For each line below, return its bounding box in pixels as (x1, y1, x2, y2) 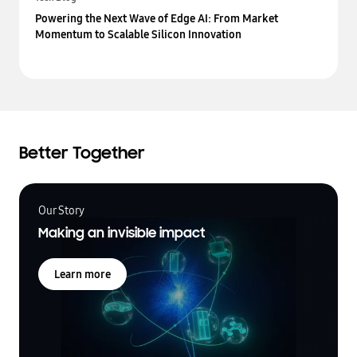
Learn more (54, 266, 111, 283)
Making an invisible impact (38, 225, 205, 242)
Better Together (19, 143, 145, 164)
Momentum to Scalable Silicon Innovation (35, 26, 241, 43)
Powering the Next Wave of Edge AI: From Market (35, 10, 278, 27)
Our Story (38, 202, 84, 219)
